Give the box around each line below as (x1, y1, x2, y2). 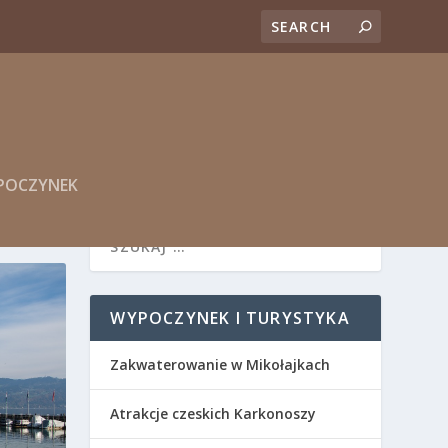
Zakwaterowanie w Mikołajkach (110, 355, 331, 375)
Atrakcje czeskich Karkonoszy (110, 404, 317, 424)
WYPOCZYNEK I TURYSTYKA (110, 307, 350, 330)
